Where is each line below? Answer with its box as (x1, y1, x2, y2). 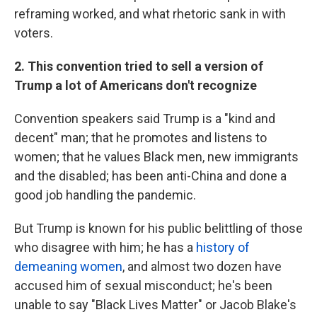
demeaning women (14, 258, 122, 274)
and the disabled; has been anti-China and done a (14, 168, 287, 183)
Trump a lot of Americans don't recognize (14, 77, 257, 93)
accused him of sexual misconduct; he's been (14, 277, 272, 293)
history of (196, 239, 250, 255)
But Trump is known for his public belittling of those (14, 220, 303, 236)
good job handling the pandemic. (14, 187, 196, 202)
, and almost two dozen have (122, 258, 282, 274)
